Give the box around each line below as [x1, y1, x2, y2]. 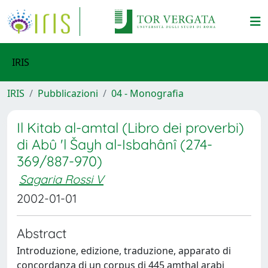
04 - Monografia [111, 87, 184, 100]
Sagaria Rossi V [19, 172, 103, 187]
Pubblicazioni [38, 87, 98, 100]
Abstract [17, 225, 66, 241]
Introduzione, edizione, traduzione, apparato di [17, 244, 231, 257]
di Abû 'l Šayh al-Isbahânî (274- [17, 136, 212, 153]
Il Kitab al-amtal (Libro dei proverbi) [17, 119, 244, 136]
